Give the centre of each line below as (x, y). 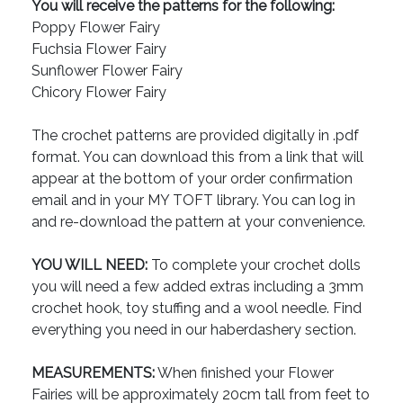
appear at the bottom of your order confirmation (192, 179)
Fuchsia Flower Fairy (99, 49)
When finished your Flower (244, 373)
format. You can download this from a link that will (197, 157)
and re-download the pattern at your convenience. (198, 222)
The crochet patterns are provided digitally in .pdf (195, 136)
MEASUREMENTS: (93, 373)
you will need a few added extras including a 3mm (197, 287)
